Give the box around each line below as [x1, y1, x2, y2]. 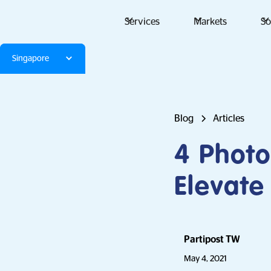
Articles [213, 114, 244, 123]
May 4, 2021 [184, 254, 227, 263]
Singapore [12, 54, 49, 62]
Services [124, 17, 160, 27]
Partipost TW [184, 235, 240, 244]
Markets [193, 17, 227, 27]
